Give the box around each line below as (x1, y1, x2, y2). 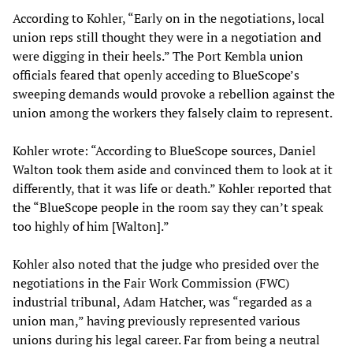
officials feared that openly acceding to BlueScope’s (13, 65, 299, 84)
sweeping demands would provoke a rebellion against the (13, 84, 335, 102)
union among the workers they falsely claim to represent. (13, 103, 333, 121)
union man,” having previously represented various (13, 311, 300, 329)
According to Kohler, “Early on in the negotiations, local (13, 9, 325, 27)
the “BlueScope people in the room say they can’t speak (13, 198, 323, 216)
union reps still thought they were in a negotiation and (13, 28, 321, 46)
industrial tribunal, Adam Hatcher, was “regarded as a (13, 292, 312, 310)
